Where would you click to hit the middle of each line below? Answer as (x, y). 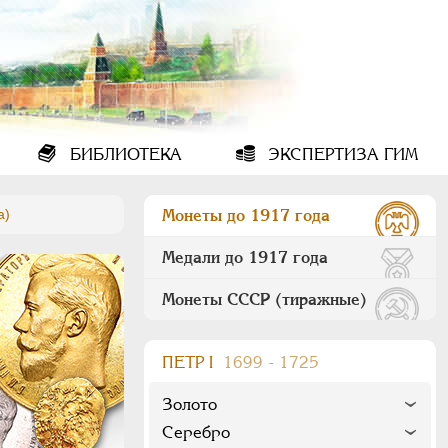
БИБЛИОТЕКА (124, 154)
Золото (189, 404)
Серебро (196, 432)
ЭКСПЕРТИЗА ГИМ (340, 154)
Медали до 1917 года (245, 257)
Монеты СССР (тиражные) (264, 299)
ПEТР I (190, 362)
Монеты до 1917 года (246, 215)
